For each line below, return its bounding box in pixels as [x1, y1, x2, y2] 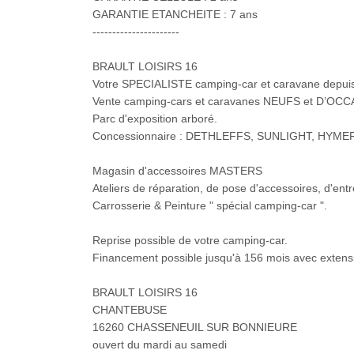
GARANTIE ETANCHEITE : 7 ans [92, 8, 258, 21]
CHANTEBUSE [92, 303, 167, 317]
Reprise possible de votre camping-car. [92, 234, 288, 247]
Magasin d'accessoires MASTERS [92, 164, 262, 178]
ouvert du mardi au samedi [92, 338, 227, 352]
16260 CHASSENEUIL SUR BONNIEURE [92, 321, 297, 334]
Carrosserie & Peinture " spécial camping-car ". [92, 199, 327, 213]
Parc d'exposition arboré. [92, 112, 217, 126]
